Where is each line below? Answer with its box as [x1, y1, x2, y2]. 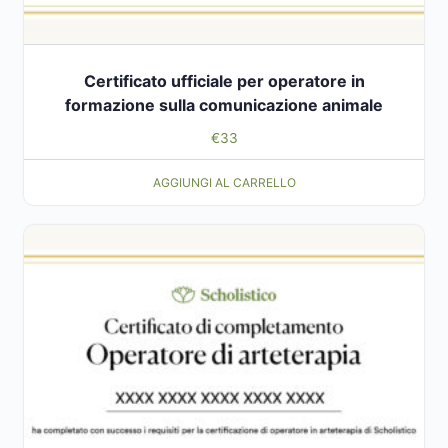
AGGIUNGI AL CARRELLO [152, 174, 296, 190]
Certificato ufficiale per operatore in [83, 71, 365, 92]
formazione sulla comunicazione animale [65, 95, 383, 116]
